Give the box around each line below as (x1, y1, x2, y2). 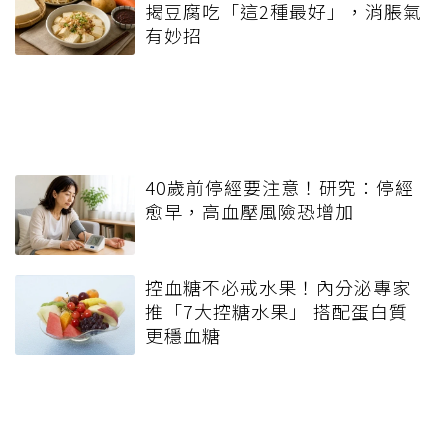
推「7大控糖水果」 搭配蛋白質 (145, 297, 408, 324)
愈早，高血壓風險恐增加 (145, 197, 354, 224)
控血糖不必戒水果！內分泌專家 (145, 273, 411, 300)
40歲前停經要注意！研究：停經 (145, 173, 414, 200)
